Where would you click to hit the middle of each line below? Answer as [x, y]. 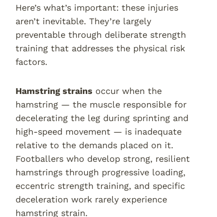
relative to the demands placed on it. [94, 145]
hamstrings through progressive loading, [101, 172]
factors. [31, 62]
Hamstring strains [54, 91]
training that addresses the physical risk [100, 48]
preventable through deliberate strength [101, 35]
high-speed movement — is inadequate [99, 132]
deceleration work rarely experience [91, 199]
